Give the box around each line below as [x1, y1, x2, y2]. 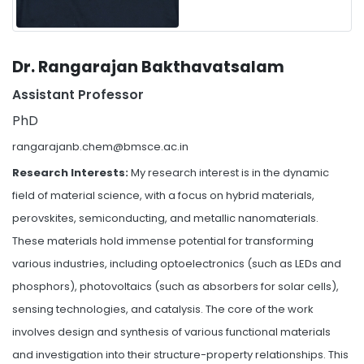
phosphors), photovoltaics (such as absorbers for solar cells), [12, 279, 339, 294]
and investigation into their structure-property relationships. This [12, 347, 349, 362]
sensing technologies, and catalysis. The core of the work [12, 301, 314, 317]
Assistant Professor [12, 86, 144, 103]
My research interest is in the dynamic [131, 165, 329, 180]
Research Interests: [12, 165, 131, 180]
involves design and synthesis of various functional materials [12, 324, 331, 340]
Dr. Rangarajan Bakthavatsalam [12, 56, 284, 78]
